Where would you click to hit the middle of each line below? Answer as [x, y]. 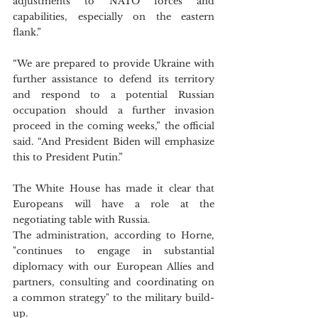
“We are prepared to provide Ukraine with [114, 64]
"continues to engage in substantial [114, 251]
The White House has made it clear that [114, 188]
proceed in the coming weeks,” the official [114, 126]
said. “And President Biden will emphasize [114, 142]
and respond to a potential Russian [114, 95]
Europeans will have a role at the [114, 204]
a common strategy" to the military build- [114, 298]
